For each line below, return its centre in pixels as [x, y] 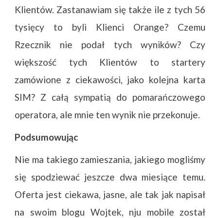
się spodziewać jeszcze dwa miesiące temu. [110, 177]
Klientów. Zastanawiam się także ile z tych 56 [110, 9]
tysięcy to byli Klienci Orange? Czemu [110, 27]
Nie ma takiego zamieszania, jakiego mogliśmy [110, 159]
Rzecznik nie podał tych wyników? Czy [110, 45]
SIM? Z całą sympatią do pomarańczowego [110, 97]
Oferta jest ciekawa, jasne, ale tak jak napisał [110, 194]
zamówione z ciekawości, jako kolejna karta [110, 80]
